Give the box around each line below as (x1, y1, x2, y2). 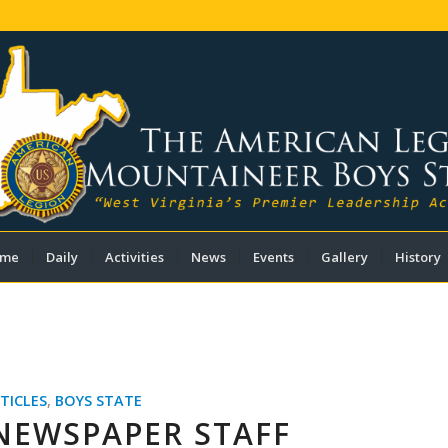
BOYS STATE (55, 391, 143, 410)
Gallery (320, 248, 368, 266)
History (394, 248, 441, 266)
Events (252, 248, 294, 266)
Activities (104, 248, 164, 266)
